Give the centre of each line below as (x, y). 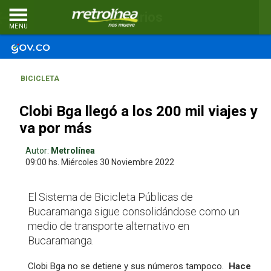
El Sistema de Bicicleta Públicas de (110, 197)
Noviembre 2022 (143, 162)
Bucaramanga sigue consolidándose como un (133, 211)
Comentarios (123, 17)
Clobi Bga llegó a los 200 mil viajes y (139, 111)
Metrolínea (73, 151)
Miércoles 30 (85, 162)
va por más (56, 128)
